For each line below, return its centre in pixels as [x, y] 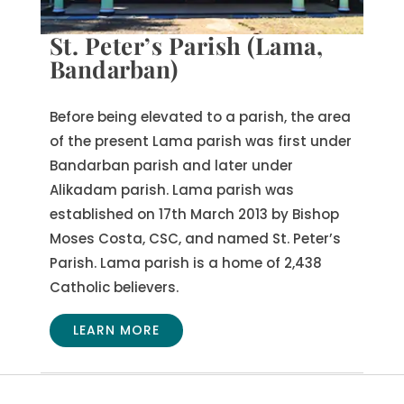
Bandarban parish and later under [171, 166]
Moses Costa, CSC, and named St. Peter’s [195, 239]
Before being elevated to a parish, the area [200, 117]
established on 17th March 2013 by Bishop [194, 215]
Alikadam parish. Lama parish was [171, 190]
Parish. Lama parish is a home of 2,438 [185, 263]
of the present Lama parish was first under [200, 142]
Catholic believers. [114, 288]
